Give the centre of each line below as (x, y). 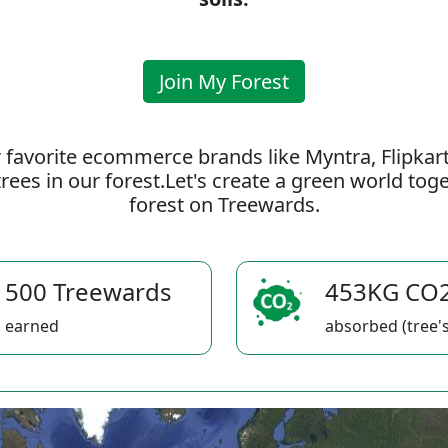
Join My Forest (224, 81)
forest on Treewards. (224, 204)
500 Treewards (88, 291)
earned (32, 326)
